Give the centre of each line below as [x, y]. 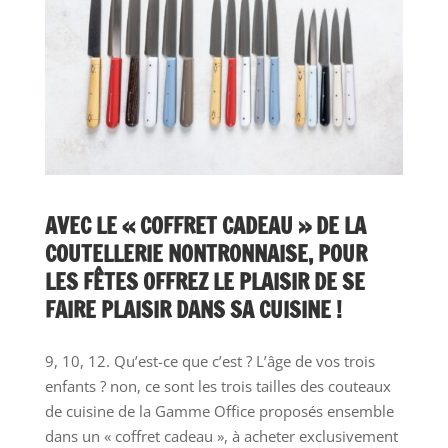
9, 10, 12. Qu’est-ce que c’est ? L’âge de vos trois [209, 360]
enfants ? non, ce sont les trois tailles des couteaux [217, 385]
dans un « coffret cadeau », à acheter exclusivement [221, 435]
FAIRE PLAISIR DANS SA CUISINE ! [193, 309]
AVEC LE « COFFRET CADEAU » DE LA [205, 225]
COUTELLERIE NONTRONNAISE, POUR [205, 253]
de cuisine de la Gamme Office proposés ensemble [219, 410]
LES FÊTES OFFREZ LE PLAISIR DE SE [204, 281]
